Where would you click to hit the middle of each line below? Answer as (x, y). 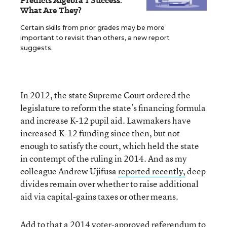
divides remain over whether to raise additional (109, 184)
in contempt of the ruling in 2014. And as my (103, 158)
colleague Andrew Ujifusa (69, 171)
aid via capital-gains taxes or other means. (99, 196)
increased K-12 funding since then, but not (100, 133)
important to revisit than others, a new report (95, 38)
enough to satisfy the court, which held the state (110, 146)
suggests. (36, 48)
